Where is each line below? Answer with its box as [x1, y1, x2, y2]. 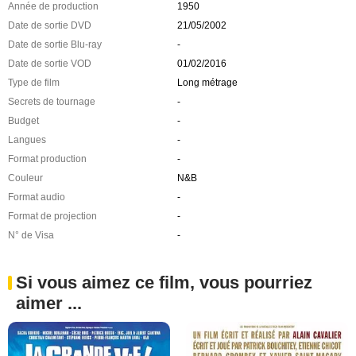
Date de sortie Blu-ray [8, 38, 102, 50]
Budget [8, 114, 39, 126]
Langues [8, 133, 46, 145]
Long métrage [176, 76, 238, 88]
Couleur [8, 172, 43, 184]
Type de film [8, 76, 60, 88]
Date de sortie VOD [8, 57, 91, 69]
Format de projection [8, 210, 97, 222]
